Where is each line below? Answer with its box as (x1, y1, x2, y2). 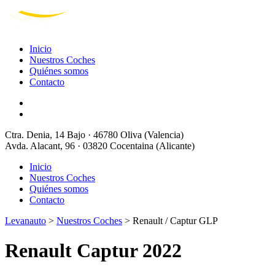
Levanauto (5, 215, 46, 226)
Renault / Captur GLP (133, 215, 218, 226)
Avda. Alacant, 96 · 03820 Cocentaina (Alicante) (5, 141, 195, 151)
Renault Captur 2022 (5, 239, 182, 262)
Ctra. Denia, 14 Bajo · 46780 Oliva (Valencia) (5, 130, 184, 140)
